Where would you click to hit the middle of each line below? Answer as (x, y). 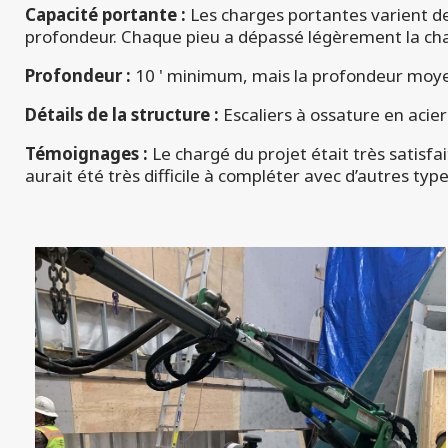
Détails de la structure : (124, 115)
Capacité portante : (107, 15)
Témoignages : (86, 154)
